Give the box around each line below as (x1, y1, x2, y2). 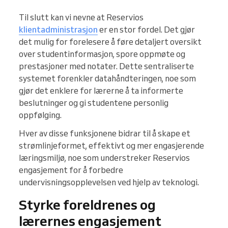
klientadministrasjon (19, 24, 98, 35)
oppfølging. (19, 110, 62, 121)
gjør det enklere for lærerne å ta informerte (19, 85, 183, 96)
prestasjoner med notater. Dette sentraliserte (19, 61, 194, 72)
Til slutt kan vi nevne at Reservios (19, 12, 144, 23)
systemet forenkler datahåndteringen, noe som (19, 73, 196, 84)
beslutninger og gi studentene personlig (19, 98, 168, 108)
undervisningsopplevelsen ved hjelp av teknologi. (19, 177, 199, 188)
